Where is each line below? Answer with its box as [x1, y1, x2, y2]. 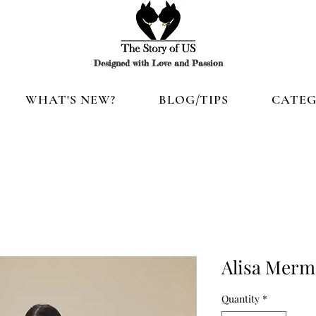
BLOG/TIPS [158, 92, 229, 108]
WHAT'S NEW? [25, 92, 116, 108]
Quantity [221, 292, 260, 306]
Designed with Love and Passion [93, 58, 223, 69]
